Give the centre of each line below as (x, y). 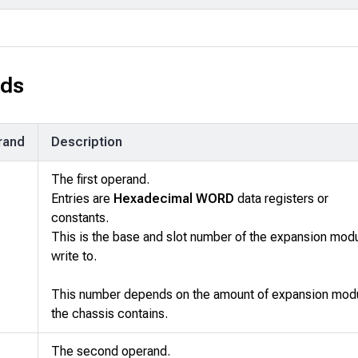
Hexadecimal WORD (174, 199)
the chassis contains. (109, 314)
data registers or (281, 199)
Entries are (82, 199)
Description (87, 142)
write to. (74, 257)
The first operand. (100, 180)
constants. (80, 218)
